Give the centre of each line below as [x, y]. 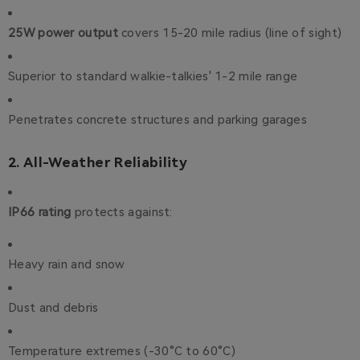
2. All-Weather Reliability [98, 163]
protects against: [122, 213]
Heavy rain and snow [67, 265]
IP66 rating [40, 213]
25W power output [63, 33]
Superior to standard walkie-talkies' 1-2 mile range [153, 77]
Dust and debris [53, 308]
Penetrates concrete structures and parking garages [157, 120]
